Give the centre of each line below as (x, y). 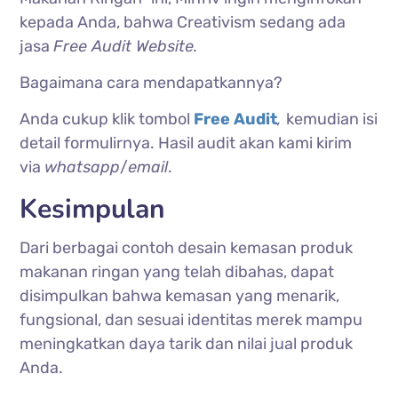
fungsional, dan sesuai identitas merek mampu (191, 319)
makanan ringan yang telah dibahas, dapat (177, 271)
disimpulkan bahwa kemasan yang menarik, (180, 295)
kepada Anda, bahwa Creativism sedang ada (183, 22)
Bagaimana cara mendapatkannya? (151, 82)
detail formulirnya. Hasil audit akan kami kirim (186, 143)
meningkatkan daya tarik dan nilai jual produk (187, 343)
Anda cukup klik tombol (107, 119)
